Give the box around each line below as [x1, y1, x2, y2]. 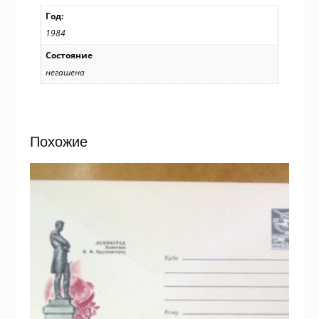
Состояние [45, 49, 93, 62]
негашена [45, 66, 85, 79]
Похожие [29, 134, 88, 150]
